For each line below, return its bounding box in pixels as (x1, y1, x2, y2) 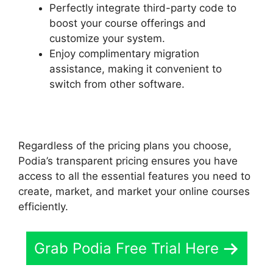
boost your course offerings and (49, 16, 206, 29)
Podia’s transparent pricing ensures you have (18, 154, 238, 167)
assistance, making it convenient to (49, 62, 222, 75)
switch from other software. (49, 77, 185, 90)
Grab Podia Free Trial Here (34, 239, 219, 258)
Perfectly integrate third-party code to (49, 1, 236, 14)
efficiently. (18, 200, 68, 213)
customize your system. (49, 32, 165, 44)
